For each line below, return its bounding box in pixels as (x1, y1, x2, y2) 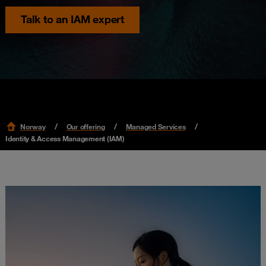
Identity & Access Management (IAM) (5, 133, 125, 143)
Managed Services (125, 121, 186, 131)
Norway (20, 121, 46, 131)
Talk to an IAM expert (21, 12, 124, 26)
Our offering (66, 121, 105, 131)
